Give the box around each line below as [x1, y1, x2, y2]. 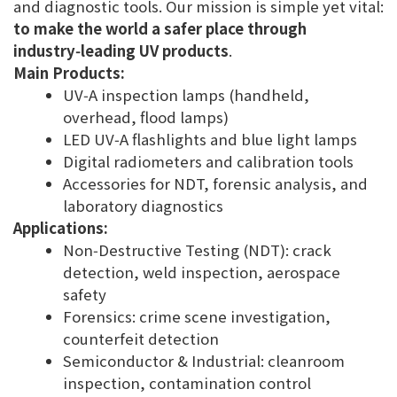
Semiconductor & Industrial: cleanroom [63, 350, 345, 371]
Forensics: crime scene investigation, [63, 306, 331, 327]
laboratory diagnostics [63, 195, 223, 216]
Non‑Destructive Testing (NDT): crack [63, 239, 331, 261]
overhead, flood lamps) [63, 106, 229, 128]
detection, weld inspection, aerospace [63, 261, 340, 283]
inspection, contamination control [63, 372, 311, 393]
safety [63, 284, 106, 305]
